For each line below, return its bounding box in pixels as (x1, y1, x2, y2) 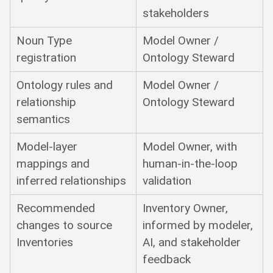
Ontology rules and (16, 77, 113, 92)
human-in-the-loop (143, 156, 238, 171)
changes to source (16, 218, 113, 232)
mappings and (16, 156, 90, 171)
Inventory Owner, (143, 200, 229, 215)
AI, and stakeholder (143, 235, 241, 249)
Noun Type (16, 33, 73, 48)
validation (143, 173, 192, 188)
